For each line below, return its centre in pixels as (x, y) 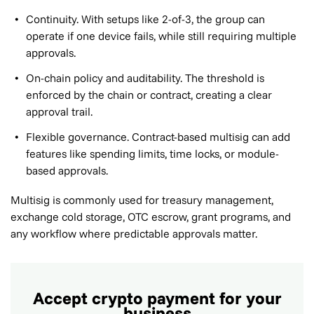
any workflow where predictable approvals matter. (134, 233)
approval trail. (59, 111)
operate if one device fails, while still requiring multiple (161, 36)
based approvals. (67, 170)
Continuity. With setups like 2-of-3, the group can (145, 19)
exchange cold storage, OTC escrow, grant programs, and (151, 217)
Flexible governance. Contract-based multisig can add (158, 137)
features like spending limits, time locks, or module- (152, 153)
